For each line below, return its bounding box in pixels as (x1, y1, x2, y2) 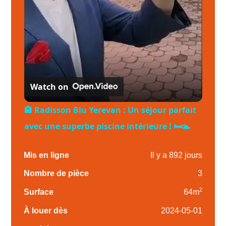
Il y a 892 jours (150, 150, 202, 159)
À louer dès (24, 206, 68, 215)
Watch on (30, 81, 69, 92)
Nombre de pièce (24, 169, 89, 178)
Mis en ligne (24, 150, 70, 159)
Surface (24, 188, 54, 197)
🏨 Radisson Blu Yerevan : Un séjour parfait (24, 104, 196, 116)
